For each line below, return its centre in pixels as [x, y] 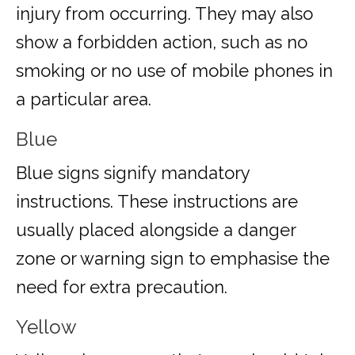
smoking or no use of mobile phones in [174, 71]
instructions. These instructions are [157, 202]
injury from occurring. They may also [164, 14]
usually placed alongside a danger [156, 230]
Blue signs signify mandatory [133, 173]
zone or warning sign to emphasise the [173, 259]
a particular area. [84, 99]
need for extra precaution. [124, 287]
